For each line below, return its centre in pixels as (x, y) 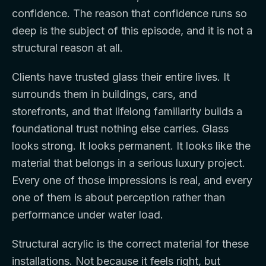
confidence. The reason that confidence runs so (129, 13)
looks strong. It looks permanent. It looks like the (131, 146)
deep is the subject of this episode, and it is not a (132, 31)
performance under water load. (88, 215)
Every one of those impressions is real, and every (132, 180)
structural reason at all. (67, 48)
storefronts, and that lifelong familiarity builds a (127, 111)
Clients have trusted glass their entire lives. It (121, 77)
